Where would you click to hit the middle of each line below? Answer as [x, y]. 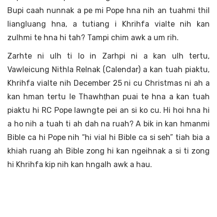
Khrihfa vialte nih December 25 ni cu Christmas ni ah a [108, 83]
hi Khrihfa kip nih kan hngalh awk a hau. [80, 165]
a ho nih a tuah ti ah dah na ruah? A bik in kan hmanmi [108, 124]
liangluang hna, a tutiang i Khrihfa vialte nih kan [108, 24]
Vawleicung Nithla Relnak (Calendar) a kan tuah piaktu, [108, 70]
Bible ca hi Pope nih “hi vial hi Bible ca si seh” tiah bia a [108, 138]
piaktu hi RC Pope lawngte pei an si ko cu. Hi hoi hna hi [108, 110]
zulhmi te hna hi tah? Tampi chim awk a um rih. [93, 38]
